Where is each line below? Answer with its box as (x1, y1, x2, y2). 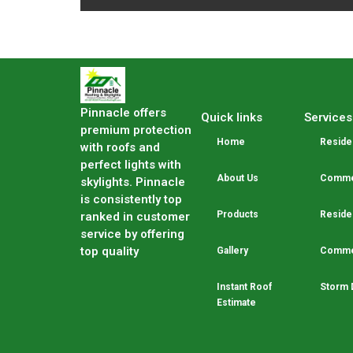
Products (216, 209, 258, 220)
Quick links (200, 110, 262, 124)
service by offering (80, 227, 184, 241)
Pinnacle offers (80, 106, 166, 120)
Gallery (216, 245, 248, 256)
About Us (216, 173, 258, 184)
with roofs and (80, 140, 160, 154)
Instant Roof (216, 281, 272, 292)
